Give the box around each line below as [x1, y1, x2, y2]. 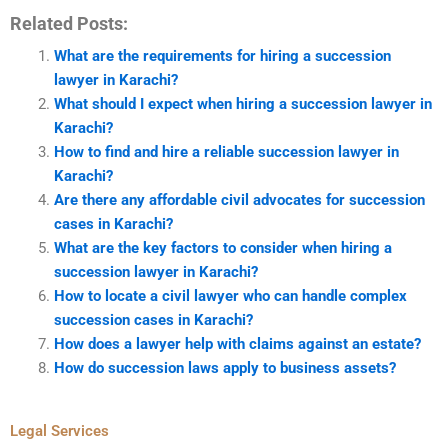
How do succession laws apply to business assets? [53, 358, 396, 377]
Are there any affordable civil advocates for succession [53, 190, 425, 209]
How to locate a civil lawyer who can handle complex [53, 286, 407, 305]
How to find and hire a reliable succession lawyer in [53, 142, 399, 161]
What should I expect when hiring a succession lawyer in [53, 94, 432, 113]
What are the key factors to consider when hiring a [53, 238, 392, 257]
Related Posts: [10, 12, 128, 34]
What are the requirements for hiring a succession [53, 46, 391, 65]
